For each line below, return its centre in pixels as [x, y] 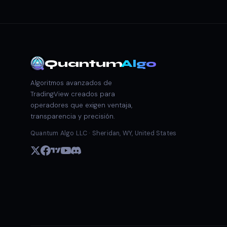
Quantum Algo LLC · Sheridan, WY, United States [104, 133]
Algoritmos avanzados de [71, 83]
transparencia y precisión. [73, 116]
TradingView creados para [73, 94]
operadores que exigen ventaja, [81, 105]
